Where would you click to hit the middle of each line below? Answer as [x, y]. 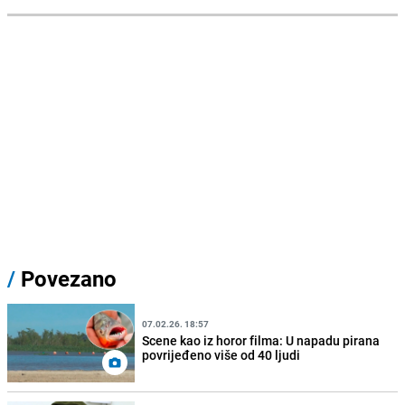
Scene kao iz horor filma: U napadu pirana [261, 340]
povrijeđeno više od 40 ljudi [221, 354]
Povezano [66, 279]
